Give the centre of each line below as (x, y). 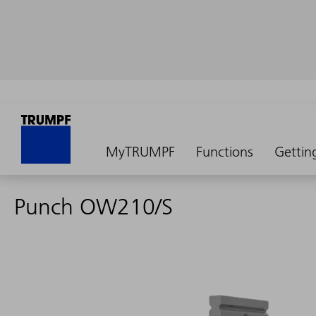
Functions (225, 152)
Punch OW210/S (93, 207)
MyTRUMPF (140, 152)
